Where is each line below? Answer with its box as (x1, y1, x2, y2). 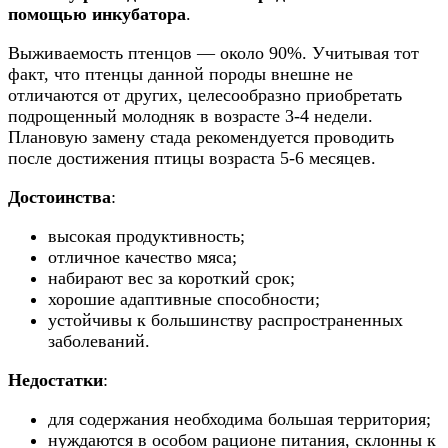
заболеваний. (48, 330, 150, 351)
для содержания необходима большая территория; (48, 408, 431, 429)
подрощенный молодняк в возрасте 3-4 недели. (8, 105, 373, 126)
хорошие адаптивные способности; (48, 288, 320, 309)
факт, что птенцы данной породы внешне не (8, 63, 353, 84)
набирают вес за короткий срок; (48, 267, 295, 288)
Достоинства (8, 186, 111, 207)
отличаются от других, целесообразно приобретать (8, 84, 402, 105)
